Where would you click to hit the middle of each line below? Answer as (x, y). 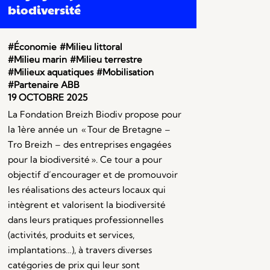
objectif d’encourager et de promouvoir (93, 175)
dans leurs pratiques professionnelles (85, 220)
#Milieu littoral (91, 47)
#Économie (32, 47)
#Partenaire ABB (43, 85)
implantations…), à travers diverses (80, 250)
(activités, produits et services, (71, 235)
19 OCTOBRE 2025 (47, 98)
